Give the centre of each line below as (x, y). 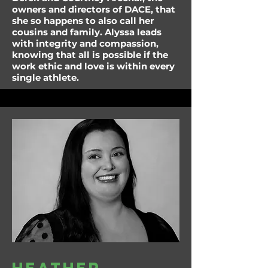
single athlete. (47, 77)
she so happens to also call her (83, 21)
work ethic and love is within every (93, 66)
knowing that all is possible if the (90, 55)
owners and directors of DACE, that (94, 9)
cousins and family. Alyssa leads (87, 32)
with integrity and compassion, (85, 43)
